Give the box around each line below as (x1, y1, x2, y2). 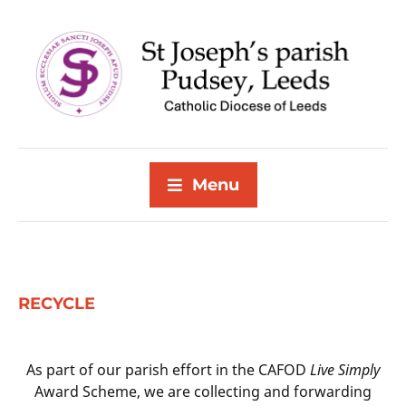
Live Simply (310, 359, 380, 380)
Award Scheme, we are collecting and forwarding (34, 381, 372, 401)
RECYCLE (18, 293, 95, 314)
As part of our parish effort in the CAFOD (26, 359, 310, 380)
